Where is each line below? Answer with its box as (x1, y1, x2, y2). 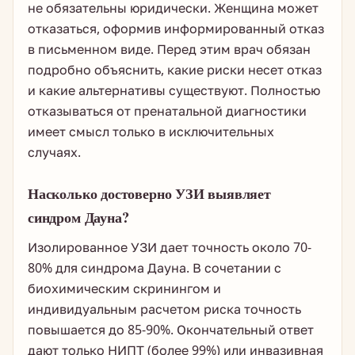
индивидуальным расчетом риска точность (28, 300, 301, 318)
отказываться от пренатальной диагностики (28, 102, 307, 120)
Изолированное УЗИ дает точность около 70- (28, 239, 311, 256)
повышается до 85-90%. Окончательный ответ (28, 321, 314, 338)
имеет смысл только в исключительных (28, 123, 274, 140)
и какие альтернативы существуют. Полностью (28, 82, 320, 99)
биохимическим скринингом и (28, 280, 221, 297)
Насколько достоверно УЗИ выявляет (28, 182, 271, 204)
